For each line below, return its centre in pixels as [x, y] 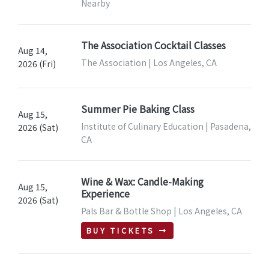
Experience [105, 194]
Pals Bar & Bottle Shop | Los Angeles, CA [161, 211]
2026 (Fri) [37, 64]
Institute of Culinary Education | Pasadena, [166, 126]
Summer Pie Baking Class [138, 109]
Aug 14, [33, 51]
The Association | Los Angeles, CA [149, 63]
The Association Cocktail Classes [153, 45]
